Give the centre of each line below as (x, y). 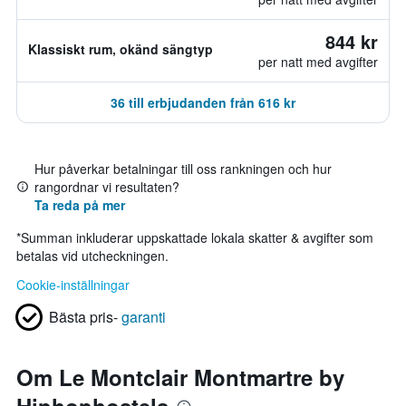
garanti (144, 317)
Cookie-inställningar (73, 285)
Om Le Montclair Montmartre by (180, 377)
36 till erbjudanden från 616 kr (203, 102)
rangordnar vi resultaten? (107, 187)
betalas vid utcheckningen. (92, 256)
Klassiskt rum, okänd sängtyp (121, 49)
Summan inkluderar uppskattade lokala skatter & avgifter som (197, 237)
